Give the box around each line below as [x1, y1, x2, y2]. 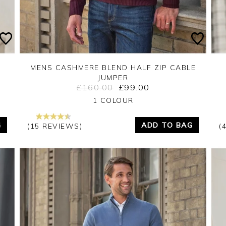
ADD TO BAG [141, 120, 193, 130]
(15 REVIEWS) [27, 121, 82, 131]
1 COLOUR [92, 95, 134, 105]
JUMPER [98, 73, 128, 82]
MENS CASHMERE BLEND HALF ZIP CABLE [30, 63, 196, 72]
